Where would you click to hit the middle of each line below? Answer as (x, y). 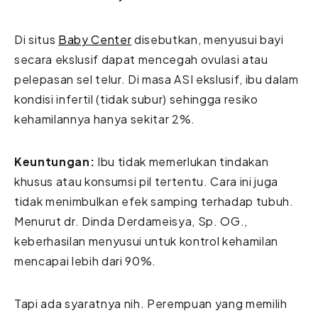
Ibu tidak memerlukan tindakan (182, 161)
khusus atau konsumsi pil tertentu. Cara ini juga (146, 181)
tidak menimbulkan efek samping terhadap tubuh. (154, 201)
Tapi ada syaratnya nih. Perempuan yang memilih (151, 303)
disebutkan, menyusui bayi (208, 39)
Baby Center (95, 39)
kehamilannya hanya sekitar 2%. (105, 119)
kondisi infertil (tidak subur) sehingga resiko (136, 99)
